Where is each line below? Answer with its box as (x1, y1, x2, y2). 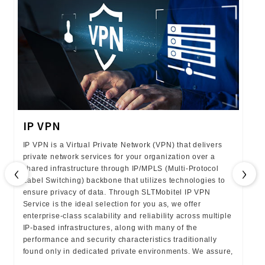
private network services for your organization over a (22, 152, 215, 161)
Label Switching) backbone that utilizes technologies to (22, 176, 225, 185)
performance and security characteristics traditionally (22, 235, 217, 244)
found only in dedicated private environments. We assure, (22, 247, 234, 256)
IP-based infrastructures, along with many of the (22, 223, 198, 232)
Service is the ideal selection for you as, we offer (22, 199, 201, 208)
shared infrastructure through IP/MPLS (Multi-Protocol (22, 164, 219, 173)
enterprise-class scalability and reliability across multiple (22, 211, 232, 220)
